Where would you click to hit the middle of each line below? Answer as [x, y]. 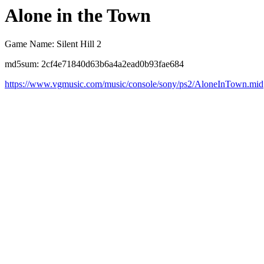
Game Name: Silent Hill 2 [53, 44]
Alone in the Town [78, 15]
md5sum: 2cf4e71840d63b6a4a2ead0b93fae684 [94, 64]
